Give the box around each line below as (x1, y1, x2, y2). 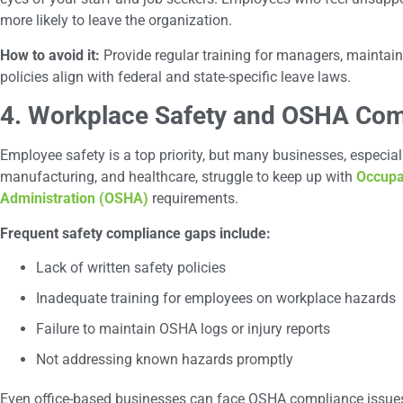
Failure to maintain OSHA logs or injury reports (36, 319, 330, 337)
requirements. (148, 190, 238, 208)
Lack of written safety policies (36, 258, 226, 276)
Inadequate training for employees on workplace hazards (36, 289, 396, 307)
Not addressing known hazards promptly (36, 350, 293, 368)
